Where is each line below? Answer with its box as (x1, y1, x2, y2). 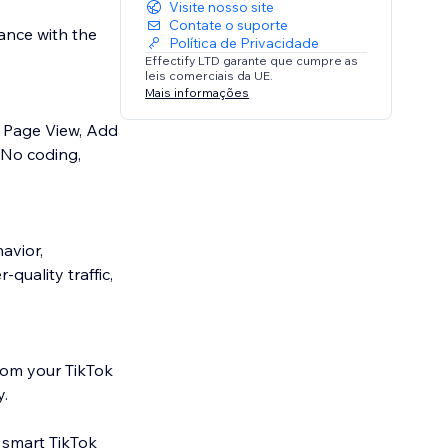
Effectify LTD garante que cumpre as (145, 53, 359, 69)
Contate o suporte (169, 16, 289, 35)
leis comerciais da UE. (145, 68, 274, 84)
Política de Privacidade (169, 34, 320, 53)
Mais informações (145, 84, 250, 100)
